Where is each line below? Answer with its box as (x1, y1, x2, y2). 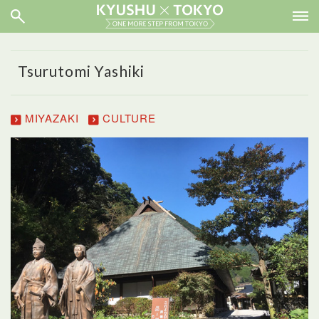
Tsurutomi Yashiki (18, 62, 145, 80)
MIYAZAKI (21, 110, 79, 125)
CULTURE (99, 110, 156, 125)
